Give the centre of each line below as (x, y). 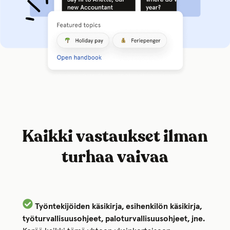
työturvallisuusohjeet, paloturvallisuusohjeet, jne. (114, 218)
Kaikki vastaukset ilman (115, 137)
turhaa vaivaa (115, 157)
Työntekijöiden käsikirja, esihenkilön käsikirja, (117, 206)
